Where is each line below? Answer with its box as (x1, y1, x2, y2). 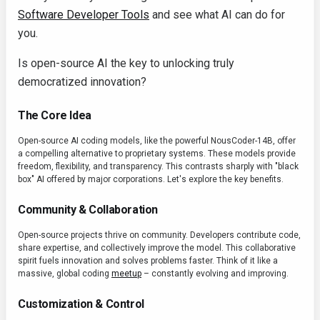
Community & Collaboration (18, 203, 158, 217)
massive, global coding (18, 269, 111, 279)
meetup (111, 269, 141, 279)
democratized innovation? (18, 75, 146, 89)
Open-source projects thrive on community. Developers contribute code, (18, 230, 301, 241)
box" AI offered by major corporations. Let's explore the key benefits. (18, 174, 284, 185)
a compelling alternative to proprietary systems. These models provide (18, 149, 296, 159)
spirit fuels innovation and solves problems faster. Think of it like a (18, 256, 278, 266)
